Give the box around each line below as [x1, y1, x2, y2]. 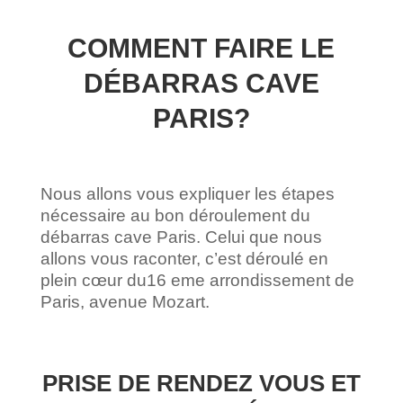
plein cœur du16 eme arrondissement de [40, 270, 354, 290]
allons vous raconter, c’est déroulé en [40, 248, 328, 268]
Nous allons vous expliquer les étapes [40, 184, 335, 203]
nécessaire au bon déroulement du [40, 205, 310, 225]
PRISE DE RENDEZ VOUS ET [41, 369, 361, 397]
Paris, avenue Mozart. [40, 291, 210, 311]
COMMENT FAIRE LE [67, 32, 336, 63]
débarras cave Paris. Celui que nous [40, 227, 322, 246]
